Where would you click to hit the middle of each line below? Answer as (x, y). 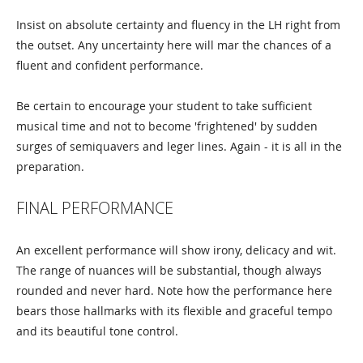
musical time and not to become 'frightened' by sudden (167, 126)
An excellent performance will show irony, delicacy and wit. (176, 250)
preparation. (50, 167)
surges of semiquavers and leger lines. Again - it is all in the (179, 146)
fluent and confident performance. (110, 65)
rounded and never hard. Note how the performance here (174, 290)
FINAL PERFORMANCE (95, 208)
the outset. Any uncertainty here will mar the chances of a (174, 45)
